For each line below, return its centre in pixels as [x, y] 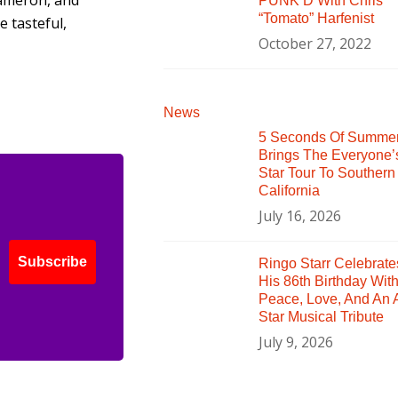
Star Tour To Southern [326, 172]
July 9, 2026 [295, 342]
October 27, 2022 [314, 43]
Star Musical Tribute [321, 316]
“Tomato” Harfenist [316, 18]
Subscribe [52, 262]
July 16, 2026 [299, 215]
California [289, 190]
